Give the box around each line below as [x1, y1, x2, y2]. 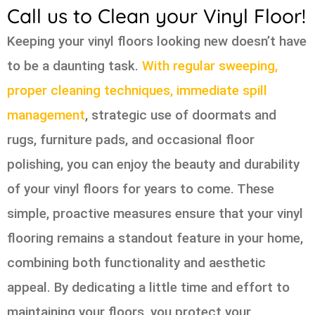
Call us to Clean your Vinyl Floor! [7, 4, 306, 29]
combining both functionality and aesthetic [7, 255, 266, 271]
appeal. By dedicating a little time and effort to [7, 279, 290, 296]
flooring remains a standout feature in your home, [7, 230, 303, 247]
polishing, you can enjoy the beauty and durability [7, 156, 300, 173]
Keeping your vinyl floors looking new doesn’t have [7, 33, 307, 50]
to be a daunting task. [7, 58, 142, 75]
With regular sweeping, [142, 58, 278, 75]
